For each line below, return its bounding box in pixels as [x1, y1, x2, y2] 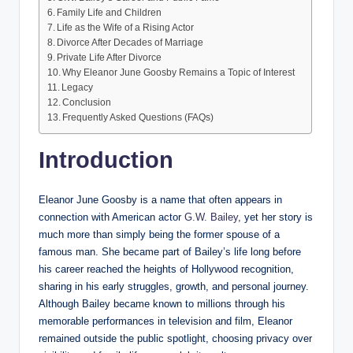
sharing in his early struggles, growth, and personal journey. [39, 280, 309, 292]
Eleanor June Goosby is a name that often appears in [39, 193, 282, 206]
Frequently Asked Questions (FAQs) [62, 113, 214, 123]
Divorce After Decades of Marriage [57, 38, 204, 48]
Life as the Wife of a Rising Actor [57, 23, 195, 33]
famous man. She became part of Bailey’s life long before [39, 245, 301, 258]
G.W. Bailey [184, 210, 238, 223]
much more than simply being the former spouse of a [39, 228, 280, 240]
